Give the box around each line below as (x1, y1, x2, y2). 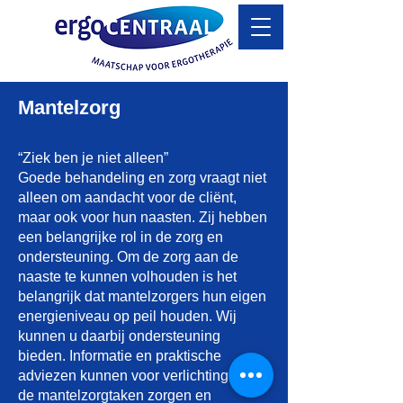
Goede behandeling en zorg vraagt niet (18, 170, 266, 185)
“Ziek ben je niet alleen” (18, 150, 168, 166)
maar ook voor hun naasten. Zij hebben (18, 210, 267, 225)
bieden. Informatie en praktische (18, 348, 221, 363)
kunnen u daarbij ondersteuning (18, 328, 220, 344)
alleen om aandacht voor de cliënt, (18, 190, 237, 205)
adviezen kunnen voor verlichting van (18, 368, 255, 383)
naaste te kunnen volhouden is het (18, 269, 237, 284)
